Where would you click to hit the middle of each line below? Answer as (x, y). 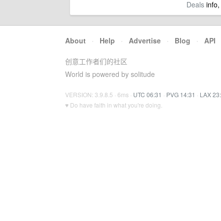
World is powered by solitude (110, 74)
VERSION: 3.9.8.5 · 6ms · (99, 94)
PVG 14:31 (181, 94)
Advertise (145, 40)
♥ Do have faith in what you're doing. (114, 105)
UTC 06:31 (147, 94)
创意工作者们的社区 (96, 61)
